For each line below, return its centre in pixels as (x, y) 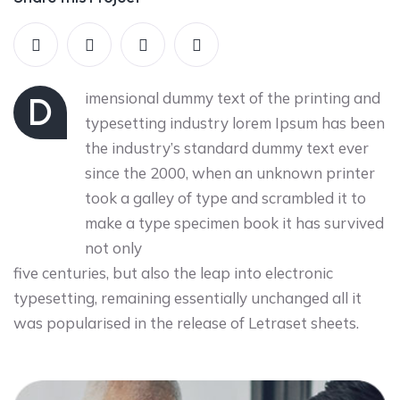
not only (113, 247)
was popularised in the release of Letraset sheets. (186, 322)
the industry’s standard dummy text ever (227, 147)
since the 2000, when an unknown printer (230, 172)
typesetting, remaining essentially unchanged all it (187, 297)
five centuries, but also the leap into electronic (173, 272)
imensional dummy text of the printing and (233, 97)
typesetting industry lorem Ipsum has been (235, 122)
